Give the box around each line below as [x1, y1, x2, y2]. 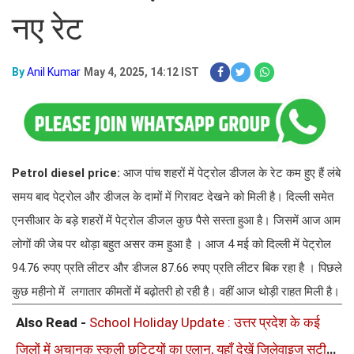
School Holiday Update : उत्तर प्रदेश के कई [89, 314, 320, 330]
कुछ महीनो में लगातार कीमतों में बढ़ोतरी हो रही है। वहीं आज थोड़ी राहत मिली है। [12, 284, 340, 299]
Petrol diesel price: [12, 165, 123, 180]
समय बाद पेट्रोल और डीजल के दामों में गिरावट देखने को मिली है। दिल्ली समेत [12, 189, 333, 204]
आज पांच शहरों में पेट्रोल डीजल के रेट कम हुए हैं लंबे [123, 165, 341, 180]
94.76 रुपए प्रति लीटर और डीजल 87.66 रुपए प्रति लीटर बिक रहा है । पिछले [12, 260, 342, 275]
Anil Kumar [27, 66, 81, 78]
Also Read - [16, 314, 89, 330]
